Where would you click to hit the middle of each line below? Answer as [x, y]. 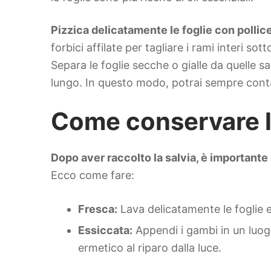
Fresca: [98, 209]
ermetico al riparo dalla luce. [150, 248]
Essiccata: [105, 230]
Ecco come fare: [93, 175]
